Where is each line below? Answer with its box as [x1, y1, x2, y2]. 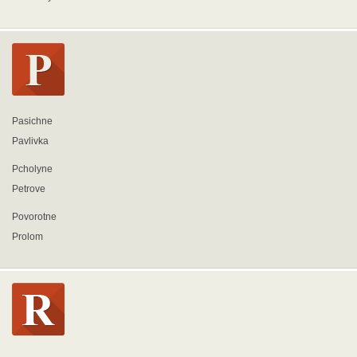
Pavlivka [12, 135, 49, 147]
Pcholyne [12, 163, 53, 175]
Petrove [12, 183, 45, 194]
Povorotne [12, 211, 57, 222]
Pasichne [12, 116, 53, 127]
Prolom [12, 231, 43, 242]
